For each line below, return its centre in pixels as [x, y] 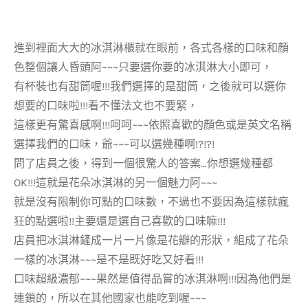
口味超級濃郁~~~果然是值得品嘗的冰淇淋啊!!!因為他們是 [153, 279]
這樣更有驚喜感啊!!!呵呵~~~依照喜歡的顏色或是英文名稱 [153, 125]
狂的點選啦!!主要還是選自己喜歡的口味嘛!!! [120, 221]
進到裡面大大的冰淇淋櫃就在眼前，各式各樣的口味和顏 [151, 48]
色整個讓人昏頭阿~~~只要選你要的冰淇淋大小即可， [143, 67]
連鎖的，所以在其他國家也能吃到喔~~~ [110, 298]
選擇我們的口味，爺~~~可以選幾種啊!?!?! [114, 144]
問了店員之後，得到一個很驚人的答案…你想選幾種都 [143, 163]
